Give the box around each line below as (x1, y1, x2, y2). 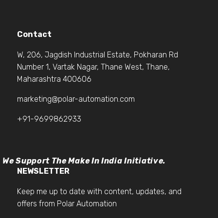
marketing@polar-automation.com (17, 94, 135, 104)
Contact (17, 30, 52, 39)
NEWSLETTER (17, 166, 70, 176)
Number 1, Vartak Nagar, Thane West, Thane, (17, 62, 170, 72)
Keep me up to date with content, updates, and (17, 186, 182, 196)
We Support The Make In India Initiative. (2, 156, 166, 166)
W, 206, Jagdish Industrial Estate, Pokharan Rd (17, 50, 178, 60)
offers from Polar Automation (17, 199, 117, 208)
